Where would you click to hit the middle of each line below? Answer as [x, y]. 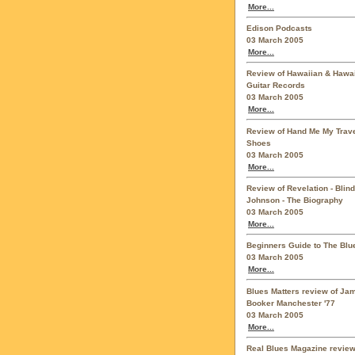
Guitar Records [276, 86]
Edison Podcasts [279, 28]
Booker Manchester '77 [291, 303]
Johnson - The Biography [295, 200]
